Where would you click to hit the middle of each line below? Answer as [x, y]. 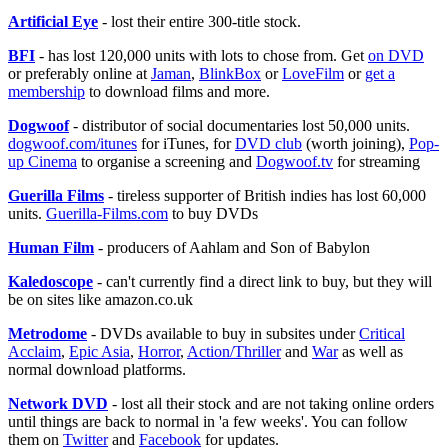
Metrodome [47, 333]
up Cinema [42, 161]
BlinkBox [230, 73]
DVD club [268, 143]
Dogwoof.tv [294, 161]
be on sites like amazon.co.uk [100, 299]
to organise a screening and [166, 161]
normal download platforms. [97, 369]
